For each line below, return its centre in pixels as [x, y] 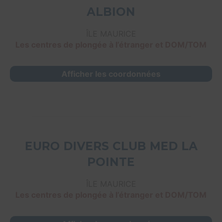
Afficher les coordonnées [111, 74]
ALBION [111, 12]
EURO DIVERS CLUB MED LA [111, 146]
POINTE [111, 162]
